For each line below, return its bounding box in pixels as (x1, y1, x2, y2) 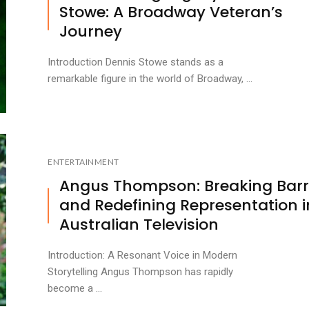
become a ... (48, 282, 102, 295)
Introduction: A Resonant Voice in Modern (48, 249, 237, 262)
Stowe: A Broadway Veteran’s (59, 1, 283, 23)
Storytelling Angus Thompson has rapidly (48, 266, 233, 279)
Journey (59, 21, 122, 43)
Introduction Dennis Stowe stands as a (48, 56, 223, 69)
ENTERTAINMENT (48, 157, 119, 168)
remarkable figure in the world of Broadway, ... (48, 72, 252, 86)
